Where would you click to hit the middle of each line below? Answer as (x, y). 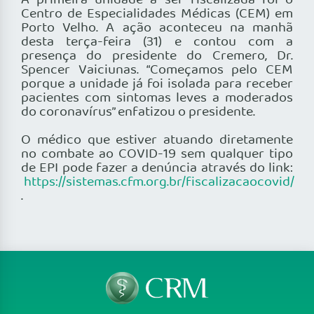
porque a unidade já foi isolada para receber (157, 84)
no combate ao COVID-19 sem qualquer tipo (157, 155)
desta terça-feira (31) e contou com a (157, 42)
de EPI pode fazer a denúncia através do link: (157, 169)
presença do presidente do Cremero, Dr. (157, 56)
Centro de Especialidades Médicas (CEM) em (157, 14)
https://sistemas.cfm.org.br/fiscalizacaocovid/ (159, 183)
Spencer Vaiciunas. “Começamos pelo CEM (157, 70)
